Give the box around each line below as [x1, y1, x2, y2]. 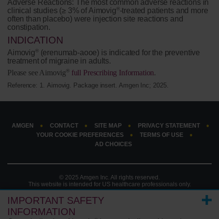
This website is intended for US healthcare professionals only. [28, 181, 191, 188]
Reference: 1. [7, 82, 47, 89]
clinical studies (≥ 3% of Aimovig [7, 6, 116, 15]
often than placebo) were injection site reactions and [7, 15, 183, 23]
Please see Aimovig [7, 68, 66, 77]
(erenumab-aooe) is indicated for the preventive [38, 48, 200, 57]
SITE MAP [94, 122, 122, 130]
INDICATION [7, 35, 63, 46]
